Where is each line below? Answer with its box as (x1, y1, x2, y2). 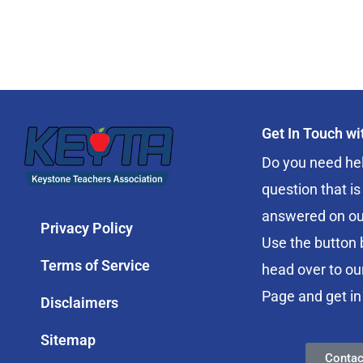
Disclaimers (41, 293, 118, 311)
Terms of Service (41, 256, 150, 274)
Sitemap (41, 331, 96, 348)
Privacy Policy (41, 219, 133, 237)
